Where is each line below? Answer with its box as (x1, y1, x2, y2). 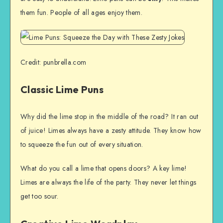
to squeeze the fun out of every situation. (20, 139, 143, 149)
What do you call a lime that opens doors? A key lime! (20, 163, 187, 174)
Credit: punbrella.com (20, 57, 87, 67)
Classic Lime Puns (20, 83, 104, 96)
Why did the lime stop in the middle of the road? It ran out (20, 111, 199, 121)
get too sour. (20, 191, 59, 202)
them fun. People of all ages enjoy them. (20, 7, 143, 18)
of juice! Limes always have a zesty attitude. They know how (20, 125, 202, 135)
